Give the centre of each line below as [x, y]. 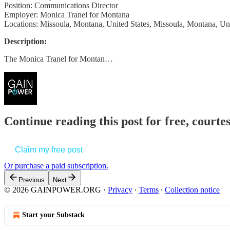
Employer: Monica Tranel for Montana [67, 14]
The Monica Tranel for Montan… [59, 59]
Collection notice [192, 190]
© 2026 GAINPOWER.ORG [53, 190]
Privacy [120, 190]
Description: [25, 41]
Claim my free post [49, 150]
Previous [32, 180]
